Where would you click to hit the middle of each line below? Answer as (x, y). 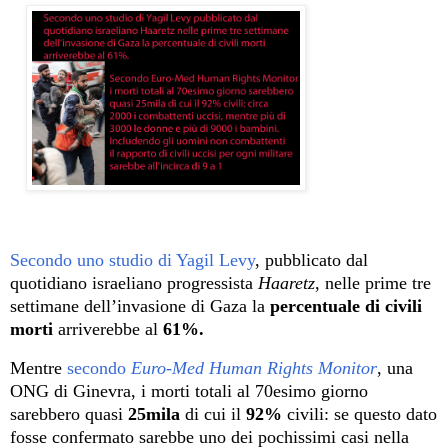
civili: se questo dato (359, 413)
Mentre (38, 367)
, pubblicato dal (311, 259)
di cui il (213, 413)
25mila (154, 413)
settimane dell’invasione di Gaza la (140, 305)
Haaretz (286, 282)
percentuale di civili (346, 305)
